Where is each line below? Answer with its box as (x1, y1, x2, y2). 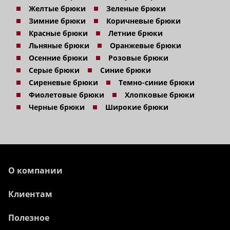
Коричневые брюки (106, 16, 181, 26)
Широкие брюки (105, 102, 168, 112)
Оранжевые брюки (110, 41, 181, 51)
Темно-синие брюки (119, 78, 195, 88)
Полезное (8, 212, 49, 224)
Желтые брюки (29, 4, 86, 14)
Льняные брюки (29, 41, 89, 51)
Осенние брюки (29, 53, 88, 63)
